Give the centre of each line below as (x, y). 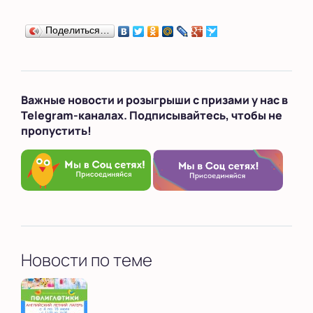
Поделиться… (78, 30)
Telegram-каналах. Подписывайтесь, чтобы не (152, 115)
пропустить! (56, 131)
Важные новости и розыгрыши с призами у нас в (154, 100)
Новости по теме (87, 259)
